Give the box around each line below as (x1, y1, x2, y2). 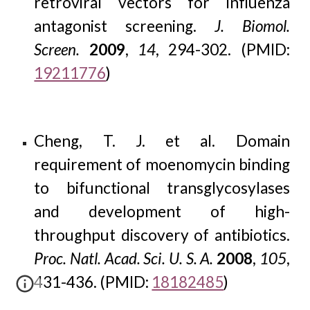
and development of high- (34, 202, 290, 221)
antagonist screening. (34, 17, 215, 35)
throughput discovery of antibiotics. (34, 226, 290, 244)
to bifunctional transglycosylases (34, 179, 290, 197)
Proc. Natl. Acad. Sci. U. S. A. (34, 249, 214, 268)
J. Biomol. (214, 17, 290, 35)
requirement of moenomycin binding (34, 155, 290, 174)
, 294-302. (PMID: (156, 40, 290, 59)
